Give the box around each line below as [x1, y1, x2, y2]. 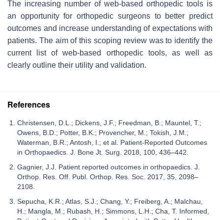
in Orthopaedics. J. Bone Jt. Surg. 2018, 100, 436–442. [17, 148, 189, 156]
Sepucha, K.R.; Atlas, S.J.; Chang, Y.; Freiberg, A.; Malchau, [17, 197, 203, 205]
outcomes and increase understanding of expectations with [7, 24, 213, 32]
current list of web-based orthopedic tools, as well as [7, 48, 213, 57]
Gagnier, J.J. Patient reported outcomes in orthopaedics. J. [17, 163, 200, 171]
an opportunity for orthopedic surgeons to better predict [7, 11, 213, 20]
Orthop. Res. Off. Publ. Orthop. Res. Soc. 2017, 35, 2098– [17, 172, 198, 181]
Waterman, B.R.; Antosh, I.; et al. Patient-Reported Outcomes [17, 138, 207, 146]
